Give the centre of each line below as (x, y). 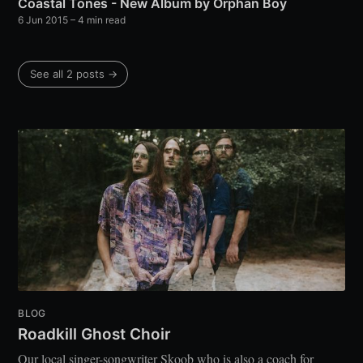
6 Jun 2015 (43, 20)
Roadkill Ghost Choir (95, 334)
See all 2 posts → (74, 74)
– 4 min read (97, 20)
